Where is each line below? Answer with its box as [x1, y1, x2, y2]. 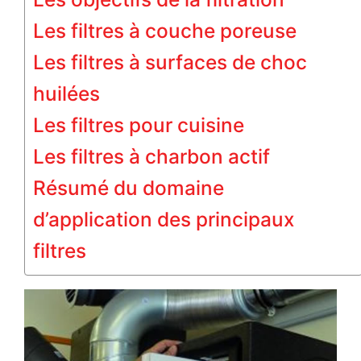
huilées [33, 81, 100, 106]
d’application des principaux [33, 206, 294, 231]
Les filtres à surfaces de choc [33, 49, 307, 74]
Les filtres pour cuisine [33, 112, 244, 137]
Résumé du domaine [33, 175, 224, 200]
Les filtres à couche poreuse [33, 18, 297, 43]
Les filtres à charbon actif [33, 143, 270, 168]
